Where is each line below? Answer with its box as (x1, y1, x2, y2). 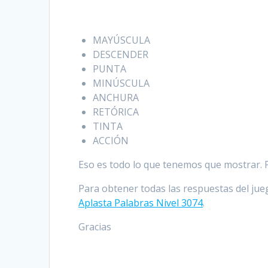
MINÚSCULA (93, 77, 150, 90)
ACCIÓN (93, 134, 129, 148)
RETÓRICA (93, 105, 139, 119)
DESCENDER (93, 48, 149, 62)
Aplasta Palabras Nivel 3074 (78, 196, 203, 210)
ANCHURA (93, 91, 139, 105)
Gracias (78, 220, 112, 234)
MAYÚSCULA (93, 33, 151, 47)
